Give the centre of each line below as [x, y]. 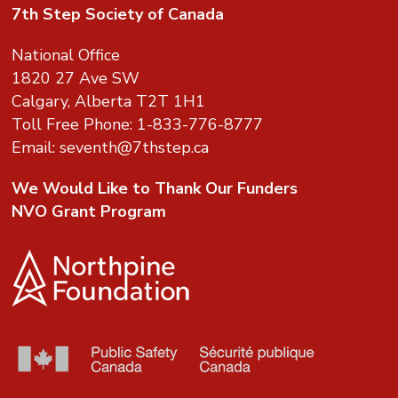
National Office [66, 56]
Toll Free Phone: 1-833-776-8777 [138, 125]
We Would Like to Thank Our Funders [155, 189]
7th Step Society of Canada [118, 15]
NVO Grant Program [89, 212]
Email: [36, 148]
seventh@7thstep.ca [135, 148]
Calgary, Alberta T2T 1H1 [109, 102]
